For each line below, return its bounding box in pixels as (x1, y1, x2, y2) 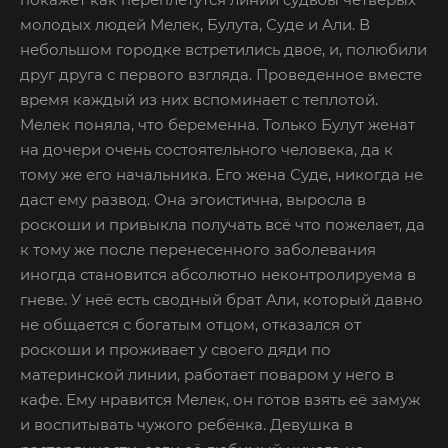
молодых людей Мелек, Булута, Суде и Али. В (20, 14, 370, 34)
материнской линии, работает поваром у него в (20, 364, 394, 384)
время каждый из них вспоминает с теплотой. (20, 89, 378, 109)
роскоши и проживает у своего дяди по (20, 339, 331, 359)
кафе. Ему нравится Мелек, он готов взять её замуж (20, 389, 420, 409)
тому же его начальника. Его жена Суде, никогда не (20, 164, 423, 184)
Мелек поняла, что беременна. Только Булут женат (20, 114, 415, 134)
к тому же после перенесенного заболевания (20, 239, 376, 259)
